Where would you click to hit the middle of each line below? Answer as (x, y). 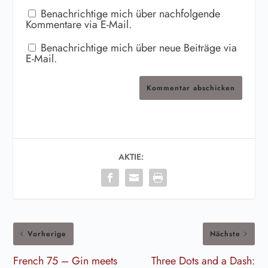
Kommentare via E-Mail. (78, 24)
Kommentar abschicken (191, 88)
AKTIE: (131, 156)
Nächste (225, 234)
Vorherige (47, 234)
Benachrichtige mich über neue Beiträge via (138, 48)
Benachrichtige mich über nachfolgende (130, 13)
